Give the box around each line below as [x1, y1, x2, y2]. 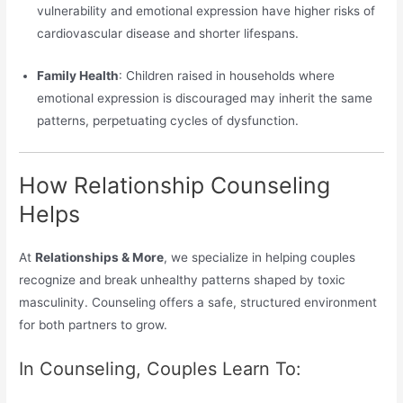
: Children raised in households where [119, 67, 336, 83]
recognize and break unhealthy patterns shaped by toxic [19, 273, 346, 288]
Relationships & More [35, 250, 165, 265]
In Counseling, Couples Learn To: [19, 357, 302, 380]
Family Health [37, 67, 120, 83]
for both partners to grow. [19, 318, 168, 333]
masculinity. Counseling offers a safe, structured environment [19, 295, 378, 310]
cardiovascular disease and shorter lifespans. [37, 25, 300, 40]
